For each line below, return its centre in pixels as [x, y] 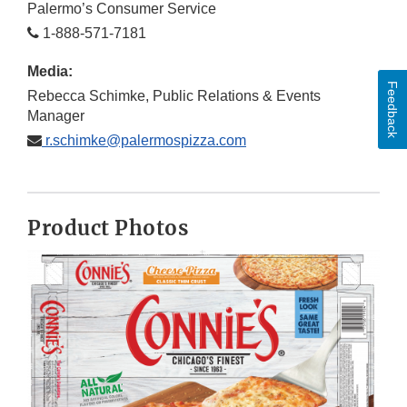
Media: [50, 72]
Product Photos [108, 228]
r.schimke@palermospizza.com [144, 141]
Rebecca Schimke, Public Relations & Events [174, 96]
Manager [56, 116]
